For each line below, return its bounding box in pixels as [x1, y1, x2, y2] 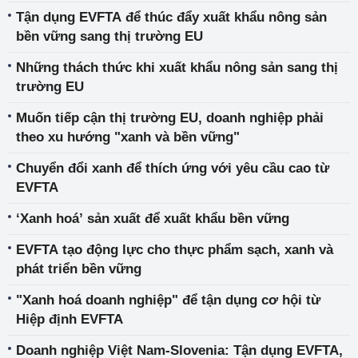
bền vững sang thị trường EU [16, 29, 203, 44]
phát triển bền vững [16, 261, 141, 276]
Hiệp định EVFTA [16, 312, 123, 327]
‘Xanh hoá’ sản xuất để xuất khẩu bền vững [16, 211, 289, 226]
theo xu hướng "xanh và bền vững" [16, 129, 240, 145]
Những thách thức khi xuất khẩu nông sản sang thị [16, 60, 338, 75]
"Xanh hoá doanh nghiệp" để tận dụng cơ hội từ [16, 292, 320, 308]
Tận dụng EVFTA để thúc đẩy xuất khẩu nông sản [16, 10, 327, 25]
